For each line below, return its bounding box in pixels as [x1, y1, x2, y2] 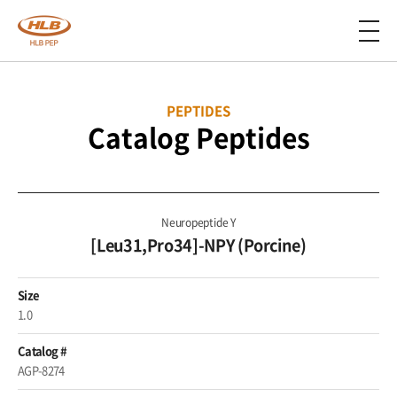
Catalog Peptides [87, 117, 310, 157]
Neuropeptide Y [161, 214, 236, 230]
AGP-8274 [18, 362, 65, 378]
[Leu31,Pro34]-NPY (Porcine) [90, 233, 307, 257]
